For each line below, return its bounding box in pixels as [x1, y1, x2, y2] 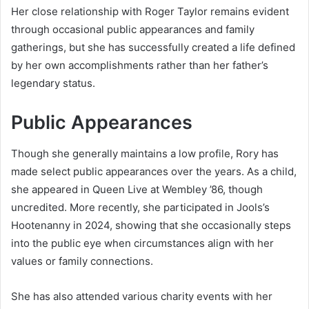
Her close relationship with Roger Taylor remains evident [11, 5, 289, 19]
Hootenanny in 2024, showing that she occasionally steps [11, 218, 291, 232]
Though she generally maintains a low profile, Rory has [11, 146, 279, 160]
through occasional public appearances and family [11, 23, 255, 37]
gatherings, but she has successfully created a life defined [11, 41, 295, 54]
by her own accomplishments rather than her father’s [11, 59, 268, 72]
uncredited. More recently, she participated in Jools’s [11, 200, 270, 214]
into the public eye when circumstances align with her [11, 236, 274, 250]
